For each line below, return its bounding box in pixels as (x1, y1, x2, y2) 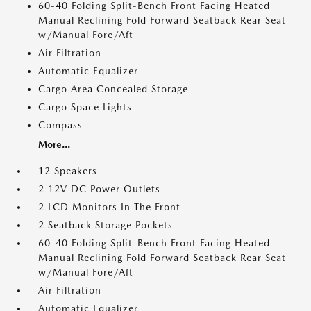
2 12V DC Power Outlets (38, 183, 160, 194)
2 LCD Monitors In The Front (38, 201, 180, 212)
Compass (38, 119, 83, 131)
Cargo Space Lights (38, 101, 132, 112)
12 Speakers (38, 165, 97, 176)
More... (38, 139, 70, 150)
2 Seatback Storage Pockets (38, 219, 173, 230)
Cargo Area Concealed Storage (38, 83, 188, 94)
